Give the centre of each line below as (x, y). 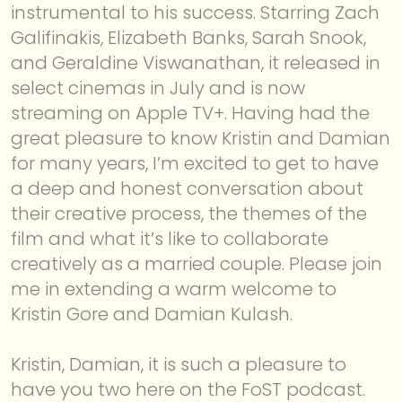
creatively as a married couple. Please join (197, 263)
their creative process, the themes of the (189, 213)
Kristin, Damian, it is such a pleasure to (179, 364)
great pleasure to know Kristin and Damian (201, 138)
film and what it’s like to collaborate (170, 238)
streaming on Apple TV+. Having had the (190, 113)
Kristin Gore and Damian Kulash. (152, 314)
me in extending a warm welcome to (174, 288)
